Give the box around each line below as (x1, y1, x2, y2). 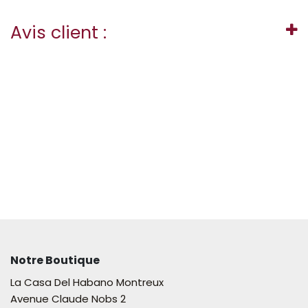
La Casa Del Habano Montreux (10, 274, 164, 289)
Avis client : (10, 20, 107, 45)
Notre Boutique (10, 252, 100, 268)
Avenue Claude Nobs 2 (10, 291, 131, 306)
